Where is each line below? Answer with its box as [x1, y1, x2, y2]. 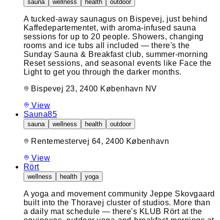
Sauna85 [24, 110, 57, 118]
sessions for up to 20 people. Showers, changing [24, 32, 204, 41]
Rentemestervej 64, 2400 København [31, 137, 169, 145]
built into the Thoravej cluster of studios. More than [24, 198, 211, 207]
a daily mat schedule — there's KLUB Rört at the [24, 207, 202, 216]
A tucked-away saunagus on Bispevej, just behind [24, 14, 208, 23]
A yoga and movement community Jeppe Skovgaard [24, 189, 215, 198]
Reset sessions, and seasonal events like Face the [24, 58, 212, 67]
